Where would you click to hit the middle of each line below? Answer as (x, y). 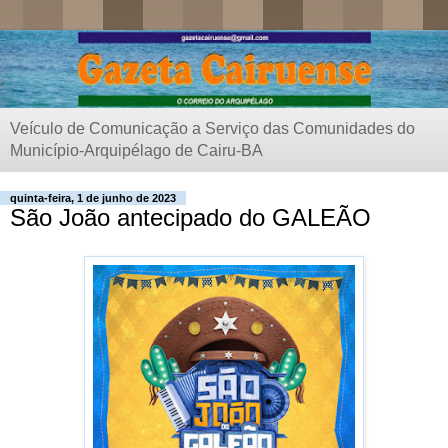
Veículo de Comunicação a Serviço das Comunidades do (212, 129)
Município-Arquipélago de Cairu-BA (136, 151)
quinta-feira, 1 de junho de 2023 (93, 198)
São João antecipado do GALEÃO (190, 218)
